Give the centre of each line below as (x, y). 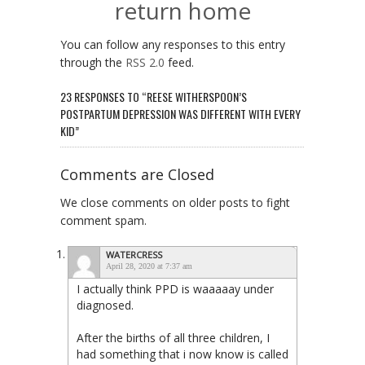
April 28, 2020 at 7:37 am (149, 266)
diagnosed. (105, 306)
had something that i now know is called (182, 354)
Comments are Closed (137, 175)
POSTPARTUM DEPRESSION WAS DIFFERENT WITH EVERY (180, 114)
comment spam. (103, 221)
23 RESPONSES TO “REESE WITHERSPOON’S (154, 97)
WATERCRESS (134, 255)
